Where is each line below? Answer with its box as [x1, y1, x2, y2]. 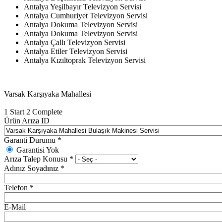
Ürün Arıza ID [4, 116, 50, 125]
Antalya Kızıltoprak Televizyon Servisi [24, 55, 146, 64]
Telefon [4, 183, 30, 192]
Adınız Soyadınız [4, 164, 60, 172]
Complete [32, 107, 62, 116]
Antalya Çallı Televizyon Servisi [24, 38, 125, 47]
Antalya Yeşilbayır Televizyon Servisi [24, 2, 141, 11]
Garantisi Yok [16, 145, 59, 154]
